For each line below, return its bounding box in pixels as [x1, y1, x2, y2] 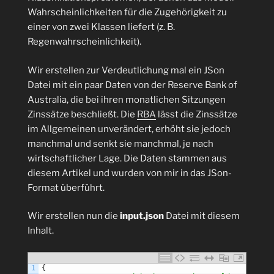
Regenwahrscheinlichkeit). [28, 36, 141, 48]
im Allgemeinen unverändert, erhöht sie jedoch [28, 123, 231, 135]
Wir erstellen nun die [28, 210, 120, 222]
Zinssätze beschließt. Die [28, 108, 137, 120]
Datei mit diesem [164, 210, 240, 222]
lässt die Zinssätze [156, 108, 237, 120]
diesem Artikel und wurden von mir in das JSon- [28, 167, 232, 179]
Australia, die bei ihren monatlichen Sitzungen [28, 94, 226, 105]
